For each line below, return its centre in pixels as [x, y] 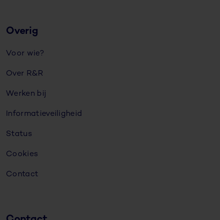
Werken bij [26, 94]
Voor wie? [25, 54]
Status [19, 134]
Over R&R [25, 74]
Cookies [22, 154]
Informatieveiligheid [44, 114]
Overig [22, 31]
